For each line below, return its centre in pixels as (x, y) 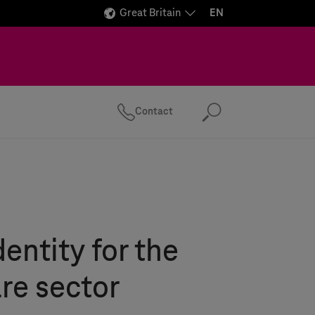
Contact (154, 111)
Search (245, 118)
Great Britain (150, 13)
